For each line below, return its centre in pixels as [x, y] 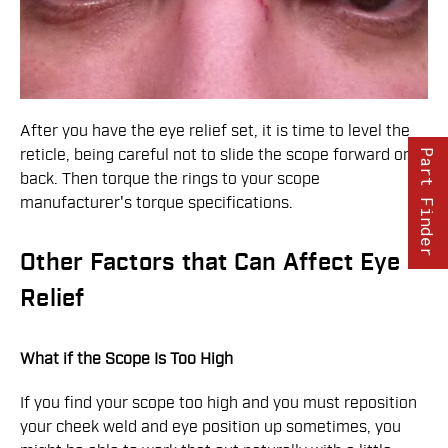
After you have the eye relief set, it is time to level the [215, 130]
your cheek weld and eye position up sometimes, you [210, 426]
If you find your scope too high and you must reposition [218, 402]
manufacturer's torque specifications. [156, 202]
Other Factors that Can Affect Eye [210, 262]
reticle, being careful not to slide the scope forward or [214, 154]
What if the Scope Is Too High [126, 358]
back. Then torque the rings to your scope [170, 178]
